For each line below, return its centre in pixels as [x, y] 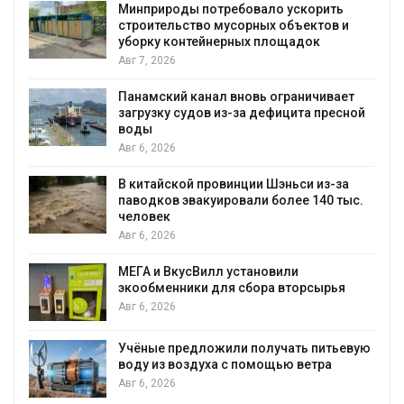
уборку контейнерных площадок [219, 42]
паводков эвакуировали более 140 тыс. [241, 201]
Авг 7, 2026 [147, 61]
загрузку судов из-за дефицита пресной [242, 113]
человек [144, 217]
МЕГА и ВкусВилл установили [208, 272]
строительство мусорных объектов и [234, 26]
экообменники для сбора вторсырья [232, 288]
